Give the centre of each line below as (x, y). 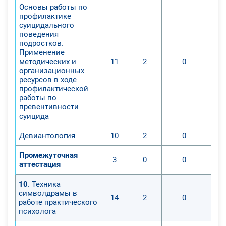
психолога (37, 211)
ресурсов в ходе (48, 79)
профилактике (45, 16)
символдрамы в (48, 193)
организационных (52, 70)
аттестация (40, 164)
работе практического (58, 202)
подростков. (41, 43)
